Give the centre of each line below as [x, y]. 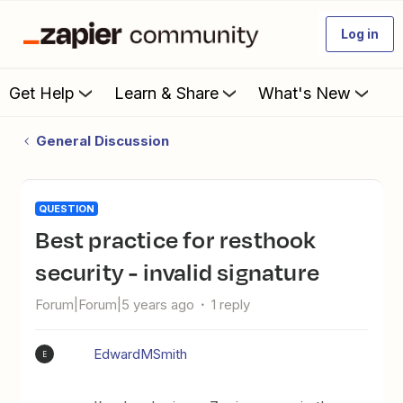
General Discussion [102, 141]
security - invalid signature [177, 272]
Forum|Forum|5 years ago [115, 304]
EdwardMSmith [141, 354]
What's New [304, 93]
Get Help [42, 93]
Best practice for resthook [43, 239]
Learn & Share [166, 93]
